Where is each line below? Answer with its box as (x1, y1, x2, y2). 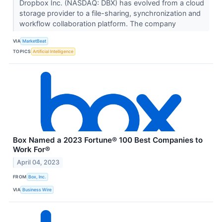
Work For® (13, 144, 50, 154)
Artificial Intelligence (33, 49, 74, 55)
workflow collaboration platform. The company (19, 19, 178, 28)
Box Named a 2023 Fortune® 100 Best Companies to (13, 135, 203, 145)
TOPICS (13, 49, 31, 55)
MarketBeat (22, 38, 47, 44)
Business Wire (22, 187, 52, 193)
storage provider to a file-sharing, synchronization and (19, 8, 201, 17)
